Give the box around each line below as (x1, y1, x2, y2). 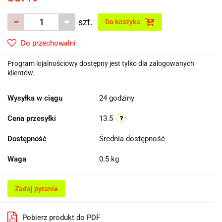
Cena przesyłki (7, 113, 56, 123)
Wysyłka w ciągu (7, 93, 62, 103)
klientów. (7, 68, 35, 77)
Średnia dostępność (99, 134, 167, 143)
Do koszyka (105, 17, 142, 26)
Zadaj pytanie (15, 184, 58, 193)
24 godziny (99, 93, 134, 103)
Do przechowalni (21, 38, 76, 48)
